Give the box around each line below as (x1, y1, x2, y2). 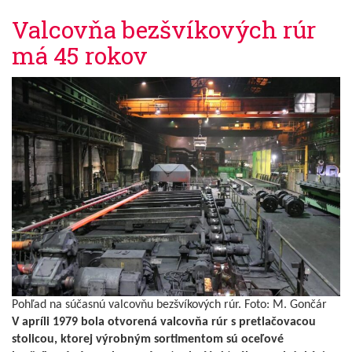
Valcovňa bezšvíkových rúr (12, 14, 316, 46)
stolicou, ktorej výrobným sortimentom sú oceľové (12, 332, 284, 346)
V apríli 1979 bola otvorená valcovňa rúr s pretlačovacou (12, 315, 316, 328)
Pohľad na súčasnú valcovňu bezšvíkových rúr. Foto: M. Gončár (12, 298, 327, 311)
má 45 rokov (12, 40, 148, 71)
